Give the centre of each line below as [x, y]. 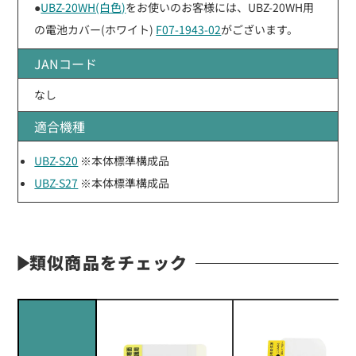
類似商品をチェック [108, 262]
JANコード [66, 63]
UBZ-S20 [56, 160]
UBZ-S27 [56, 182]
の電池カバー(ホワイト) [95, 29]
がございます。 [260, 29]
